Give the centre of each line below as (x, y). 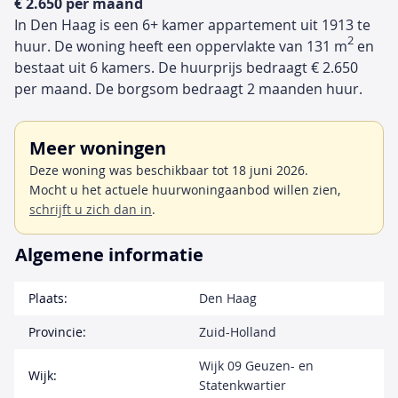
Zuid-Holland (238, 332)
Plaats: (48, 298)
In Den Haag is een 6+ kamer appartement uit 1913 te (192, 25)
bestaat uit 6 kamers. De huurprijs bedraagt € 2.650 (186, 68)
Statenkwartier (243, 385)
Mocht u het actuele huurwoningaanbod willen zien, (185, 190)
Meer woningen (98, 148)
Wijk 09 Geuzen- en (256, 366)
